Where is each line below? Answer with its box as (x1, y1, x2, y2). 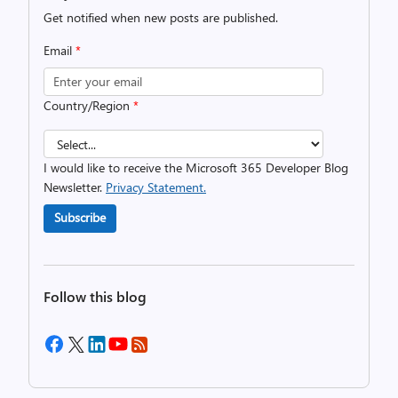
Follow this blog (44, 287, 147, 306)
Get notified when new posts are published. (44, 9, 278, 26)
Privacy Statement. (106, 179, 206, 195)
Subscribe (54, 209, 106, 226)
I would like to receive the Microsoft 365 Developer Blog (44, 159, 348, 176)
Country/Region (44, 97, 133, 114)
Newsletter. (44, 179, 106, 195)
